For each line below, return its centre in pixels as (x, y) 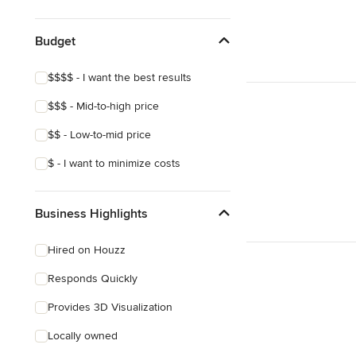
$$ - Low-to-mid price (99, 135)
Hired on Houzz (87, 250)
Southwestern (82, 30)
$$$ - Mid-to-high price (103, 106)
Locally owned (83, 336)
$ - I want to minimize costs (114, 163)
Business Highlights (91, 213)
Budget (55, 41)
